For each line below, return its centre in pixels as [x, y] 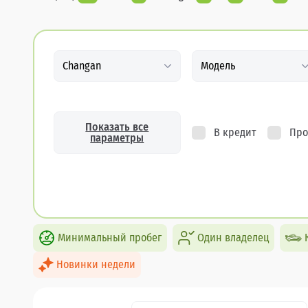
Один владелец [233, 238]
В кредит [235, 132]
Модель [218, 66]
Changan [82, 66]
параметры [117, 138]
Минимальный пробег [110, 238]
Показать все [117, 127]
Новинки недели [96, 264]
